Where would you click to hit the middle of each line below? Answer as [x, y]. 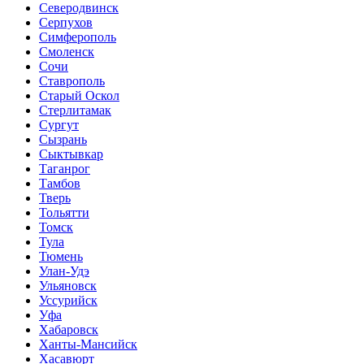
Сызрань [63, 139]
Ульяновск [68, 286]
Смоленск [67, 52]
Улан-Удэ [64, 271]
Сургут [59, 125]
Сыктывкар [71, 154]
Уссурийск [68, 300]
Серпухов [66, 22]
